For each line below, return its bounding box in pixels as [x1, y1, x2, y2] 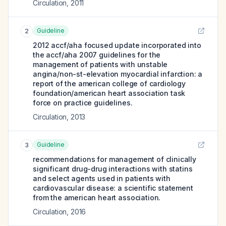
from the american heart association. [33, 193, 161, 202]
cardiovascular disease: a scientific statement [33, 184, 193, 192]
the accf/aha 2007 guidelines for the [33, 50, 161, 59]
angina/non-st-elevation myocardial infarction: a [33, 70, 203, 78]
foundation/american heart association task [33, 89, 186, 97]
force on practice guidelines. [33, 98, 133, 107]
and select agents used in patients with [33, 174, 171, 183]
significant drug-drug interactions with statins [33, 164, 193, 173]
